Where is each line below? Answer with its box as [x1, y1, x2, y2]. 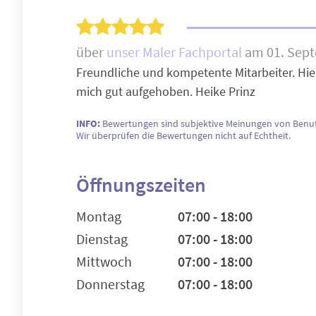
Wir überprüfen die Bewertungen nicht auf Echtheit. [76, 129, 291, 142]
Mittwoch [76, 253, 132, 270]
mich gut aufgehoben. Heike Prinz [76, 83, 255, 99]
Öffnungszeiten [76, 172, 206, 197]
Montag [76, 207, 121, 225]
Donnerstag [76, 275, 145, 293]
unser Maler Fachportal [107, 43, 245, 61]
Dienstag [76, 230, 128, 248]
